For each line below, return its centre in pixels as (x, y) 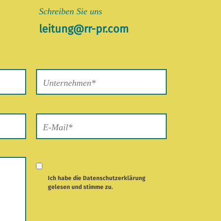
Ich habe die (65, 178)
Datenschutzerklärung (114, 178)
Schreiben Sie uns (70, 12)
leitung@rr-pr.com (84, 29)
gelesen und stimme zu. (80, 187)
